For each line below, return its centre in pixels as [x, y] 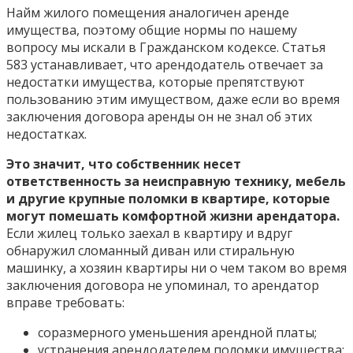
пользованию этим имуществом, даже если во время [173, 99]
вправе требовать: [65, 302]
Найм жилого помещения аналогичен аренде [148, 12]
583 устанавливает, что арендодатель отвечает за [165, 64]
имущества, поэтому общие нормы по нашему [152, 30]
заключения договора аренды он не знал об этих [159, 116]
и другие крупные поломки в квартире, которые [168, 198]
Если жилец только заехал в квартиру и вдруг [149, 233]
